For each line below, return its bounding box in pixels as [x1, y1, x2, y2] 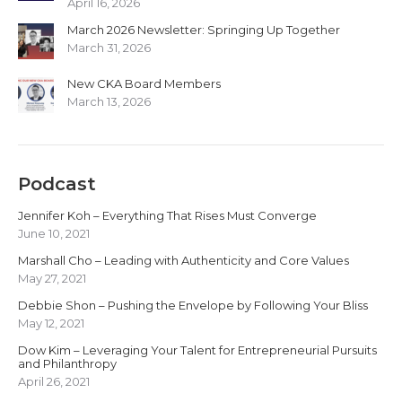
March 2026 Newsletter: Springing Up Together [67, 22, 340, 37]
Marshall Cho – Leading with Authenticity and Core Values [18, 252, 349, 267]
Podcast [18, 172, 96, 195]
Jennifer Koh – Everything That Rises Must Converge [18, 207, 317, 223]
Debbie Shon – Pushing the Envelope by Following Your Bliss [18, 297, 368, 312]
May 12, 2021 [18, 315, 84, 330]
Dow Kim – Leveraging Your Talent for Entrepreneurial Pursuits [18, 342, 377, 357]
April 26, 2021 [18, 373, 90, 389]
